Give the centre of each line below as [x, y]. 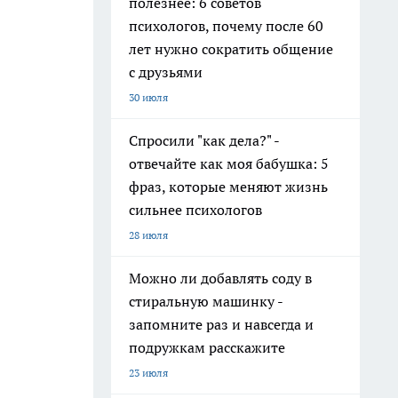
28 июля [148, 235]
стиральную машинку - [206, 301]
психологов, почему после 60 [226, 26]
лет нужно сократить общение [231, 49]
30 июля [148, 97]
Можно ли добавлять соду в [220, 278]
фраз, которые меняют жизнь [228, 187]
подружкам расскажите [207, 347]
